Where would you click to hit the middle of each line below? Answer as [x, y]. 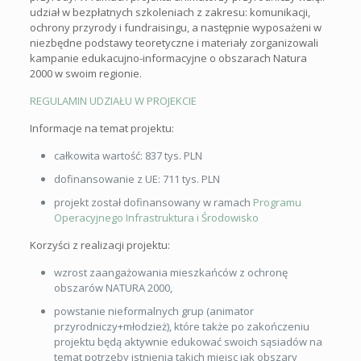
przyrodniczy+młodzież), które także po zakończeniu [181, 326]
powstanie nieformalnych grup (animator [154, 311]
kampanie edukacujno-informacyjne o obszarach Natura [168, 58]
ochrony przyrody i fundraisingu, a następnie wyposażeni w [175, 27]
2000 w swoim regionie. [85, 73]
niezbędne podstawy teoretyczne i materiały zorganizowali [174, 43]
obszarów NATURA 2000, [113, 288]
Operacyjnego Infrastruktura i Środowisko [156, 218]
